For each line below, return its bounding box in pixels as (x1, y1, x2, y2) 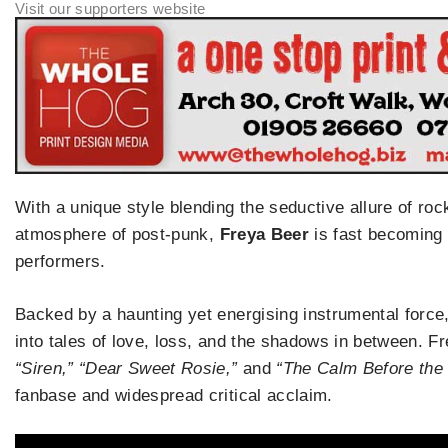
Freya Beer (219, 225, 309, 245)
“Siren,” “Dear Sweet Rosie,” (15, 358, 238, 378)
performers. (15, 252, 106, 272)
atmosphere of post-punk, (15, 225, 220, 245)
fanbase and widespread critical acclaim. (15, 385, 333, 405)
